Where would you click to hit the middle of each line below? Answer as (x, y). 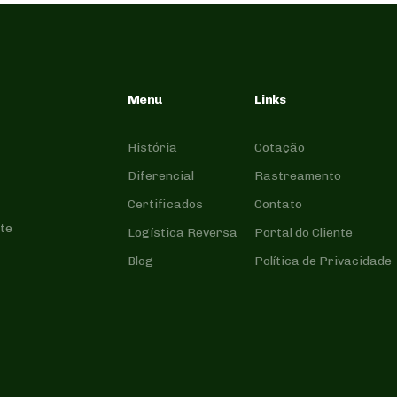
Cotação (280, 148)
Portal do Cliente (304, 233)
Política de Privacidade (323, 261)
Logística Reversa (182, 233)
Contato (279, 205)
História (152, 148)
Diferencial (160, 176)
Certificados (165, 205)
